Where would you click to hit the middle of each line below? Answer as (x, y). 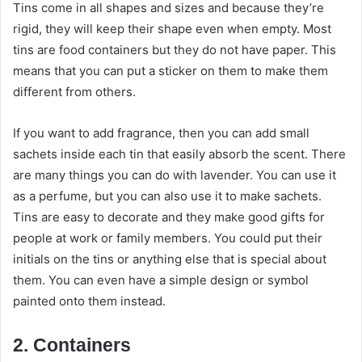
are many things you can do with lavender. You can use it (175, 175)
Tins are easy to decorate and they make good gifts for (169, 217)
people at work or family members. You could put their (168, 238)
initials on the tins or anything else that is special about (170, 259)
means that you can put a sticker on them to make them (170, 70)
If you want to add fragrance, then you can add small (161, 133)
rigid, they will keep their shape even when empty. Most (172, 28)
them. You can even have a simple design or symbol (161, 280)
